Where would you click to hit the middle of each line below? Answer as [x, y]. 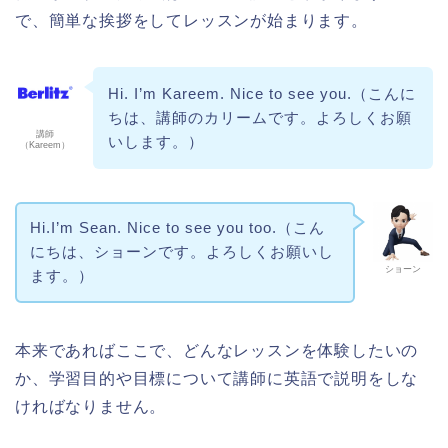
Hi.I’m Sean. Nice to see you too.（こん [177, 228]
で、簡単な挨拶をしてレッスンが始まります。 [191, 21]
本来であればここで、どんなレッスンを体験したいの [217, 350]
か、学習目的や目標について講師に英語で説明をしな [217, 378]
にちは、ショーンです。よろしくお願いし [181, 252]
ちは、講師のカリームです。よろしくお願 [259, 118]
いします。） [155, 142]
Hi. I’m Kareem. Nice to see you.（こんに [261, 94]
